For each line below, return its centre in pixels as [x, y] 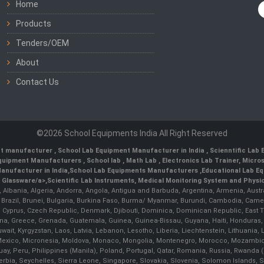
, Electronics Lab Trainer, [200, 161]
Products [34, 24]
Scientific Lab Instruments [91, 181]
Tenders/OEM [43, 43]
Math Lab [142, 161]
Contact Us [38, 82]
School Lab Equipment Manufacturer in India [132, 151]
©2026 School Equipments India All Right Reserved [132, 133]
